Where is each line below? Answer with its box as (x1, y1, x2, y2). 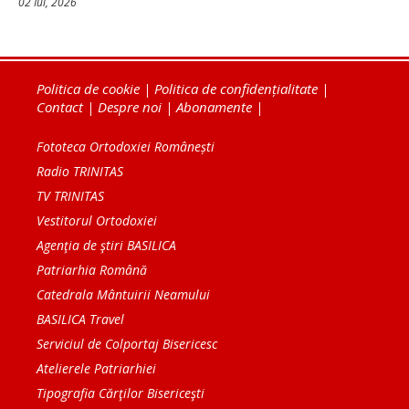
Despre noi (98, 98, 162, 117)
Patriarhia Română (37, 261, 147, 279)
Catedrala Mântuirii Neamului (37, 286, 210, 304)
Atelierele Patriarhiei (37, 360, 156, 378)
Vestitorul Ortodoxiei (37, 212, 157, 230)
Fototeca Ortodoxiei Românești (37, 138, 215, 156)
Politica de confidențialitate (154, 79, 318, 99)
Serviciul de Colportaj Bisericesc (37, 335, 217, 353)
